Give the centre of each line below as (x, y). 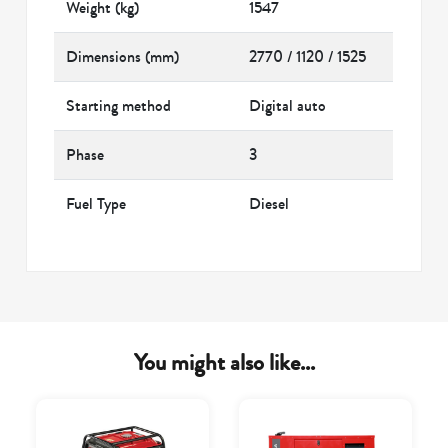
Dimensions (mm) (123, 56)
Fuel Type (96, 203)
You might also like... (224, 362)
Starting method (119, 105)
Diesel (269, 203)
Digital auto (288, 105)
